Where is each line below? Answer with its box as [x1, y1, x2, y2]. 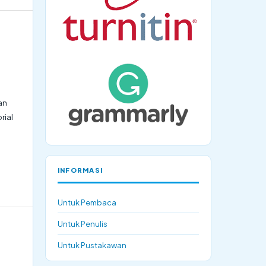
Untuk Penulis [58, 218, 107, 229]
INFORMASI [58, 165, 103, 174]
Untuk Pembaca [58, 197, 116, 207]
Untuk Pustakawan [58, 239, 126, 250]
